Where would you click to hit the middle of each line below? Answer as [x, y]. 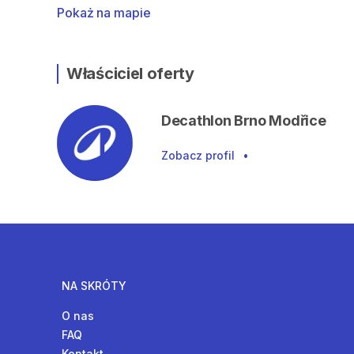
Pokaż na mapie [104, 13]
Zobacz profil [198, 155]
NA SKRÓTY [94, 286]
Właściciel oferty [130, 73]
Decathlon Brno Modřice [244, 121]
